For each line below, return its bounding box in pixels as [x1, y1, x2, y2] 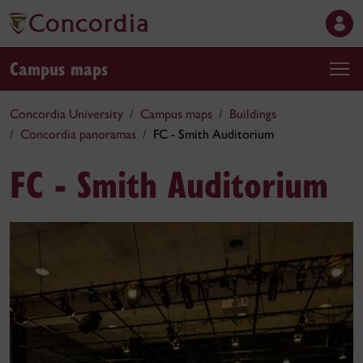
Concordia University [10, 106, 123, 122]
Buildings [229, 106, 276, 122]
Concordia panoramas [20, 126, 136, 142]
